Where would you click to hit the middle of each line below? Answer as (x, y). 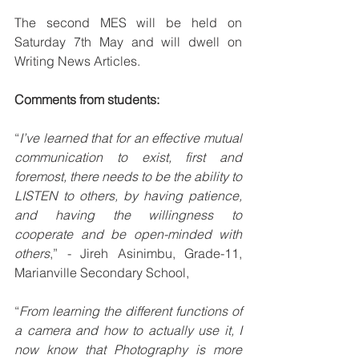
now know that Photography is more (128, 349)
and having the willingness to (128, 214)
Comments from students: (87, 99)
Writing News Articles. (77, 61)
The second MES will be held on (128, 22)
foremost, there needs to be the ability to (128, 176)
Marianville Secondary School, (102, 272)
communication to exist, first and (128, 157)
